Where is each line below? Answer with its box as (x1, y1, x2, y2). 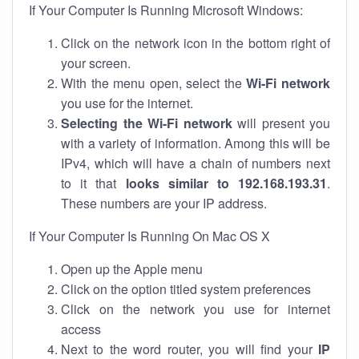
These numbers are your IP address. (61, 194, 267, 212)
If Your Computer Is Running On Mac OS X (29, 227, 270, 245)
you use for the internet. (61, 94, 193, 112)
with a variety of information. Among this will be (61, 134, 330, 152)
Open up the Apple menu (61, 260, 203, 278)
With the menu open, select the (61, 74, 247, 92)
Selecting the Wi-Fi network (61, 114, 232, 132)
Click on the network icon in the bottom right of (61, 34, 330, 52)
